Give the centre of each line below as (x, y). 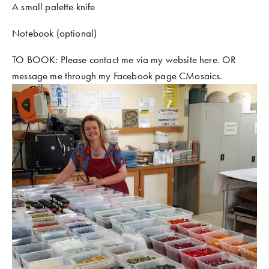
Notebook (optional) (55, 33)
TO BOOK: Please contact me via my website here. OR (124, 60)
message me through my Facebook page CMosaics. (119, 76)
